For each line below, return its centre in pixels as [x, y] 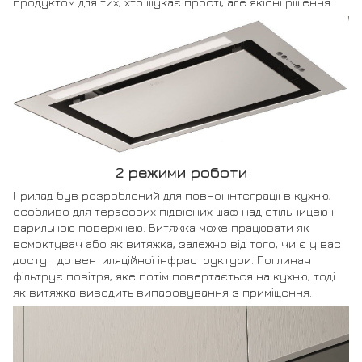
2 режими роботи [181, 172]
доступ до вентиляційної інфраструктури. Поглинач [162, 260]
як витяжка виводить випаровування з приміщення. [162, 293]
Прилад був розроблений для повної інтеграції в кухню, [172, 196]
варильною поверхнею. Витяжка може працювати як [161, 228]
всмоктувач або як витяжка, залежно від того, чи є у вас [177, 244]
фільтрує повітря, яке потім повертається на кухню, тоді [174, 276]
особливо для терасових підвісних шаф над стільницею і [173, 212]
